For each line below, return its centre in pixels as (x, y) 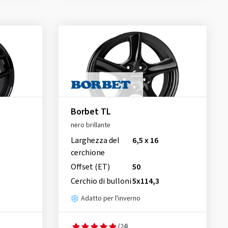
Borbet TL (91, 112)
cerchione (88, 153)
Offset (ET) (90, 167)
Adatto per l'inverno (110, 199)
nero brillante (90, 125)
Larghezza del (95, 141)
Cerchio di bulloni (101, 181)
